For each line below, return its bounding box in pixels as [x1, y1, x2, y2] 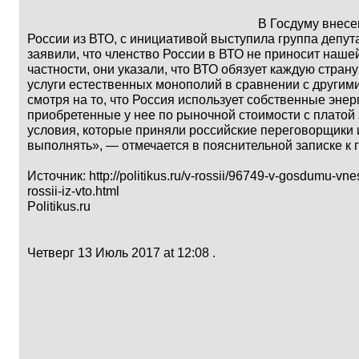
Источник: [27, 169, 89, 183]
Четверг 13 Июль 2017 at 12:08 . [27, 246, 216, 260]
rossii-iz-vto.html [27, 184, 119, 198]
